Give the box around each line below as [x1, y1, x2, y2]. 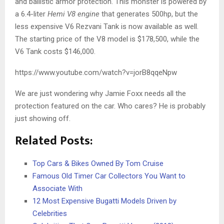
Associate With [32, 184, 82, 193]
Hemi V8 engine [47, 9, 99, 19]
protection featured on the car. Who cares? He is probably [15, 101, 205, 111]
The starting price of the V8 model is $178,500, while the [15, 34, 199, 44]
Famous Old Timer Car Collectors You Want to [32, 171, 185, 181]
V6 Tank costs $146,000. [15, 47, 95, 56]
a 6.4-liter [15, 9, 47, 19]
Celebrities [32, 209, 67, 218]
